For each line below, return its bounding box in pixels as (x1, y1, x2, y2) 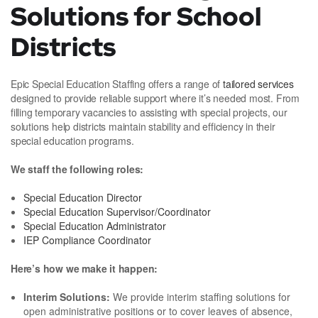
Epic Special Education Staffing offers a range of (11, 77, 221, 92)
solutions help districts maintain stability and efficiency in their (11, 119, 275, 134)
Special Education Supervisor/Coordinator (23, 204, 211, 219)
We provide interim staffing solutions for (113, 290, 290, 305)
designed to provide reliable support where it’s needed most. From (11, 91, 300, 106)
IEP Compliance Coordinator (23, 233, 151, 248)
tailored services (220, 77, 294, 92)
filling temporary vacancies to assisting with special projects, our (11, 105, 287, 120)
